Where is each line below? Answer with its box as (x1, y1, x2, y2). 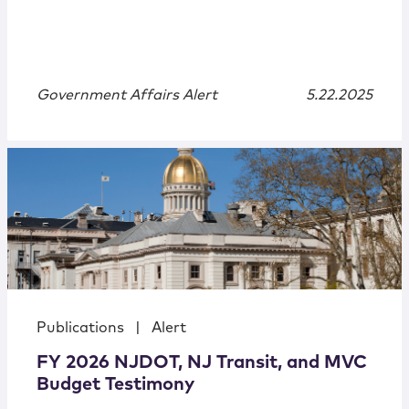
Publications (37, 320, 124, 336)
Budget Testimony (37, 375, 194, 394)
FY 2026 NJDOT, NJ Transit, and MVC (37, 353, 367, 372)
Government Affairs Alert (37, 88, 217, 103)
